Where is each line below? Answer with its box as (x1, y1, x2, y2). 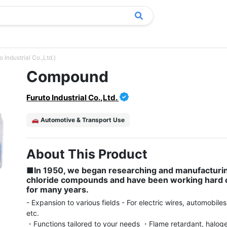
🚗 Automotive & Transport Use (31, 116, 125, 124)
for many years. (26, 184, 89, 195)
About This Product (26, 146, 148, 162)
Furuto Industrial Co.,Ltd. (26, 93, 119, 102)
